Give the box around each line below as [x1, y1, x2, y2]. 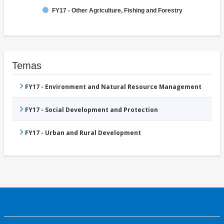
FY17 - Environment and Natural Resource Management [25, 82, 201, 91]
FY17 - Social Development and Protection [25, 105, 158, 114]
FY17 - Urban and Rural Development [25, 128, 141, 137]
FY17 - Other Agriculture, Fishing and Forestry [52, 7, 182, 14]
